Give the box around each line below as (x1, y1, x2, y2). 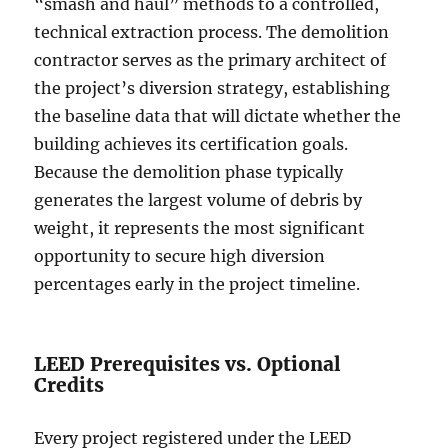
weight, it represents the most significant (34, 218, 366, 239)
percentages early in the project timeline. (34, 274, 361, 295)
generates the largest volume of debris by (34, 190, 363, 211)
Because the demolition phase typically (34, 162, 344, 183)
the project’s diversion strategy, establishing (34, 78, 391, 99)
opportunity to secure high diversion (34, 246, 326, 267)
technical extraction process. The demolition (34, 22, 390, 43)
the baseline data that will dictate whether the (34, 106, 402, 127)
